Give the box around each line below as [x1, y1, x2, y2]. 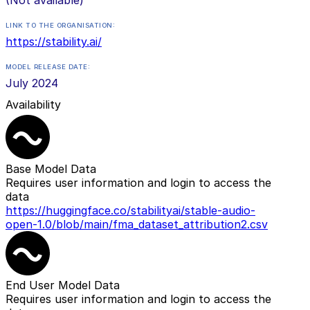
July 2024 [6, 75, 58, 90]
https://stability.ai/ [6, 34, 102, 48]
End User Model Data [6, 278, 120, 293]
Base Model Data [6, 162, 96, 176]
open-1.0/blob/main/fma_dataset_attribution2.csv [6, 217, 268, 232]
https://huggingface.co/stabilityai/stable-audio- [6, 203, 255, 218]
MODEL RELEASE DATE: [6, 62, 91, 71]
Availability [6, 97, 61, 111]
